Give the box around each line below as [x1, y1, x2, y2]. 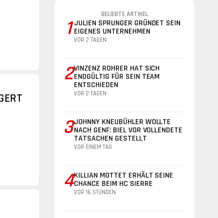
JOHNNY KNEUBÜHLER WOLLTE [74, 117, 171, 127]
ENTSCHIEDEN [74, 80, 118, 90]
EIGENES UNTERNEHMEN [74, 26, 150, 36]
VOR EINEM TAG [74, 143, 112, 151]
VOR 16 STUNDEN [74, 188, 116, 196]
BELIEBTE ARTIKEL [101, 10, 148, 18]
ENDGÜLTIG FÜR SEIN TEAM [74, 72, 160, 82]
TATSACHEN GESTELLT [74, 133, 147, 144]
